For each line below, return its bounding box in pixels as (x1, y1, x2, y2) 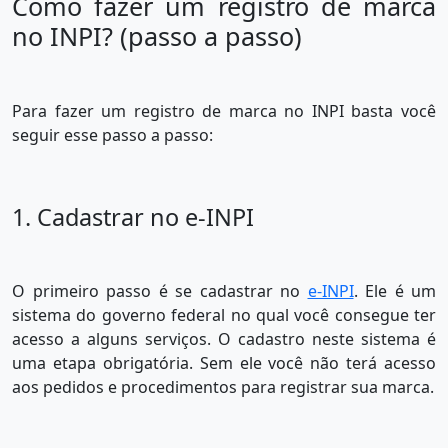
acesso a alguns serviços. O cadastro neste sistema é (12, 328, 436, 351)
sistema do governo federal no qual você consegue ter (12, 304, 436, 327)
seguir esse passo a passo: (12, 124, 213, 147)
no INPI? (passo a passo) (12, 19, 302, 54)
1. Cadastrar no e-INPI (12, 201, 254, 234)
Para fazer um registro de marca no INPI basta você (12, 100, 436, 123)
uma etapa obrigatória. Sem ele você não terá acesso (12, 352, 436, 375)
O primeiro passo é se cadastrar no (12, 280, 308, 303)
